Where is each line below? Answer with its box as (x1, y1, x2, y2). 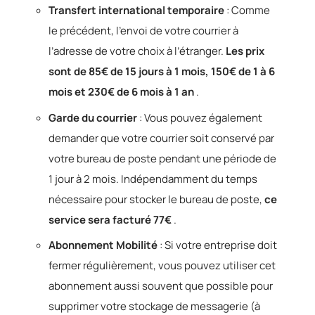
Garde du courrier (49, 110, 137, 125)
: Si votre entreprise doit (157, 238, 277, 252)
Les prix (226, 44, 264, 58)
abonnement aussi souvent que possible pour (49, 278, 273, 293)
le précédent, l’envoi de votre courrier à (49, 23, 238, 38)
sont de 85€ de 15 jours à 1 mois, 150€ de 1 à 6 (49, 64, 275, 79)
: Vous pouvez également (137, 110, 262, 125)
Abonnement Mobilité (49, 238, 157, 252)
